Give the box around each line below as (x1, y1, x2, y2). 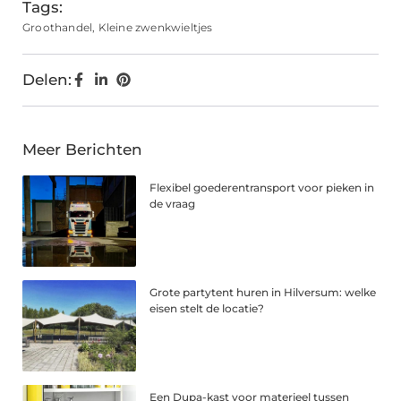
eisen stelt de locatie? (149, 302, 265, 316)
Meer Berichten (22, 141, 142, 159)
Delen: (22, 71, 72, 90)
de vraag (149, 197, 196, 211)
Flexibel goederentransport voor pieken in (149, 181, 375, 195)
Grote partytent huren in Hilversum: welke (149, 286, 377, 300)
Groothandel (22, 21, 93, 35)
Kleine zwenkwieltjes (98, 21, 213, 35)
